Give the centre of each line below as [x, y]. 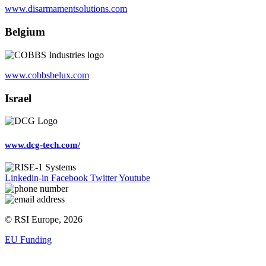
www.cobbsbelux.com [47, 75]
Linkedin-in [27, 178]
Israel [18, 98]
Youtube [134, 178]
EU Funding [28, 239]
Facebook [69, 178]
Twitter [104, 178]
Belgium [25, 32]
